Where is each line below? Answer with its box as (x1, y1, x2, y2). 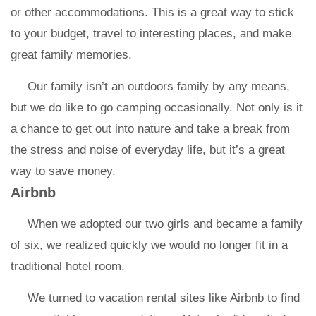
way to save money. (11, 164, 119, 178)
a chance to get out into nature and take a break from (11, 122, 290, 135)
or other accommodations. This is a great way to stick (11, 6, 294, 19)
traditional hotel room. (11, 260, 125, 273)
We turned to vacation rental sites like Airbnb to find (28, 291, 300, 305)
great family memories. (11, 48, 132, 61)
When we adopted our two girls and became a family (28, 217, 303, 231)
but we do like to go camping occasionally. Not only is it (11, 101, 303, 114)
